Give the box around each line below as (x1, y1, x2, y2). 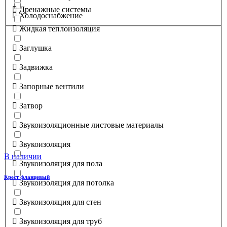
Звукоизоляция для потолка (19, 178, 114, 187)
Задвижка (19, 62, 53, 71)
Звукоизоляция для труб (19, 216, 102, 225)
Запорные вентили (19, 82, 84, 91)
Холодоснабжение (19, 11, 83, 20)
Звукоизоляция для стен (19, 197, 101, 206)
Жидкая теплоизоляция (19, 24, 100, 33)
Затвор (19, 101, 43, 110)
